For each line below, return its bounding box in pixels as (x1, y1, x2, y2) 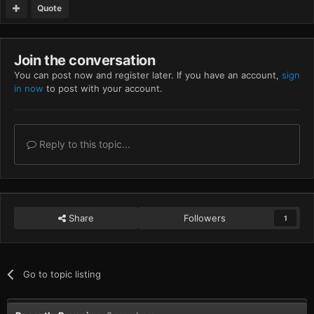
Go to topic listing (23, 268, 102, 280)
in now (14, 82, 43, 94)
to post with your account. (43, 82, 163, 94)
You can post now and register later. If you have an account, (14, 69, 282, 81)
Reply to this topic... (36, 137, 130, 150)
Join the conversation (14, 51, 156, 69)
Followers (184, 212, 226, 224)
